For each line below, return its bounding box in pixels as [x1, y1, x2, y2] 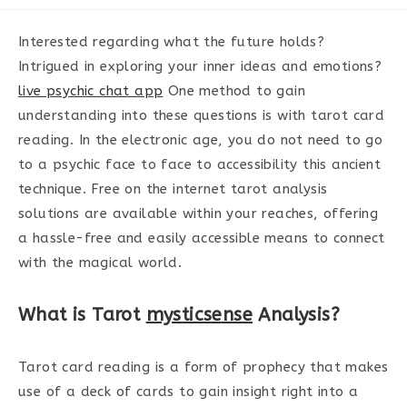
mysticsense [145, 304, 253, 325]
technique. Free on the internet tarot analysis [18, 181, 328, 197]
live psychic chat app [18, 83, 164, 99]
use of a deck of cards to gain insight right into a [18, 383, 359, 400]
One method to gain [163, 83, 306, 99]
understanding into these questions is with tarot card [18, 107, 385, 124]
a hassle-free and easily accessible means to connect [18, 230, 385, 246]
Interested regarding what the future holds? [18, 34, 325, 50]
